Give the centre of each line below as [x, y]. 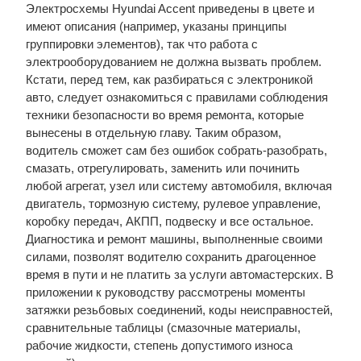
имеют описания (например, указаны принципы [156, 26]
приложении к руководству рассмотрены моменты [165, 292]
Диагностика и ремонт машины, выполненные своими [174, 239]
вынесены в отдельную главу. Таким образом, [153, 133]
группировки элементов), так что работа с [141, 44]
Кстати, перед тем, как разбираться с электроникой [169, 79]
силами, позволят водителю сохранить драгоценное [170, 257]
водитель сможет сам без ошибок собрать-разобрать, [176, 150]
